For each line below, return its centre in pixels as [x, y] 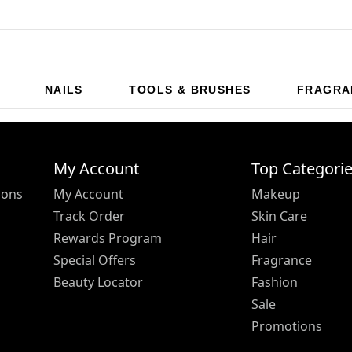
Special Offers [95, 260]
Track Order [89, 216]
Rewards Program [108, 238]
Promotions [287, 326]
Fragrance [282, 260]
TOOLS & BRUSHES [190, 90]
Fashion [275, 282]
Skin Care [279, 216]
